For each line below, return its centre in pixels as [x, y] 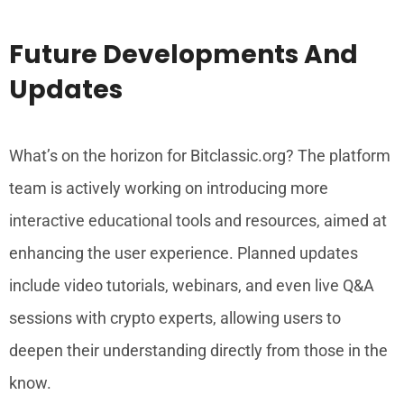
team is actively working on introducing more [169, 188]
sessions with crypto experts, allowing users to [175, 317]
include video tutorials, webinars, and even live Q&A [192, 285]
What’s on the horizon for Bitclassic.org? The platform [200, 155]
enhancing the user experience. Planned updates [184, 252]
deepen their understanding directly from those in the [198, 350]
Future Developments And [184, 54]
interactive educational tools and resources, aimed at [198, 220]
